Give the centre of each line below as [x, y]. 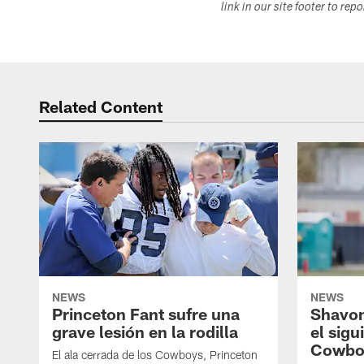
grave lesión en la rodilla [145, 332]
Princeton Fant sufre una [146, 314]
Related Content [101, 106]
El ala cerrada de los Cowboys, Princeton [155, 355]
